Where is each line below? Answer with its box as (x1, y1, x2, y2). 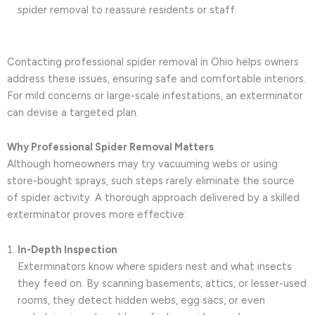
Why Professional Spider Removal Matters (7, 141, 214, 154)
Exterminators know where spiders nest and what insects (18, 259, 292, 273)
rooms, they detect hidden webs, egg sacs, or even (18, 293, 265, 307)
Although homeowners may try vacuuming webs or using (7, 157, 278, 171)
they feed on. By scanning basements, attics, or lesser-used (18, 276, 307, 290)
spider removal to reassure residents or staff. (18, 4, 237, 17)
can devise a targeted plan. (7, 105, 139, 119)
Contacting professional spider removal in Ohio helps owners (7, 55, 299, 68)
